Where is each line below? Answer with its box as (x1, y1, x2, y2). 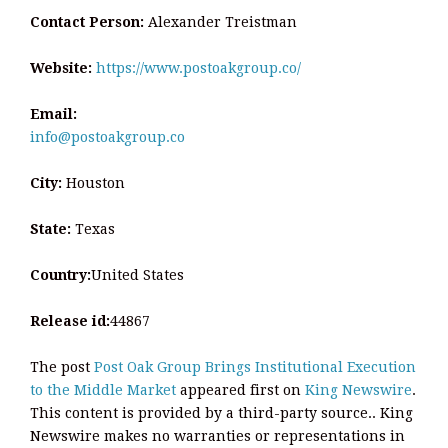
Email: (30, 105, 77, 122)
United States (91, 266, 184, 283)
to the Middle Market (30, 381, 176, 398)
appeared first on (176, 381, 305, 398)
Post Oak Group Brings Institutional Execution (94, 358, 416, 375)
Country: (30, 266, 91, 283)
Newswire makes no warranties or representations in (30, 427, 405, 444)
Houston (62, 174, 125, 191)
